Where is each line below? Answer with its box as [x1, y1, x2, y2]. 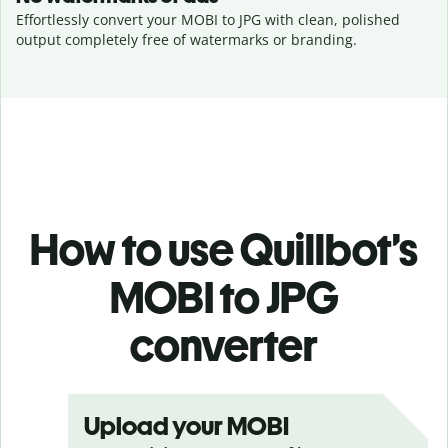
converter [130, 319, 318, 372]
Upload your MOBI [84, 410, 289, 442]
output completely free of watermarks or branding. [16, 30, 357, 49]
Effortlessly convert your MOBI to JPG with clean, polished [16, 10, 400, 29]
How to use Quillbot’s [30, 223, 418, 276]
